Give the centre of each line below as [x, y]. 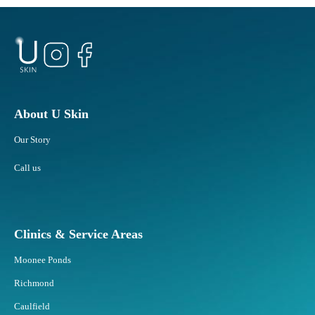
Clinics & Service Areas [78, 234]
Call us [27, 168]
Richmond [34, 283]
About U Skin [51, 114]
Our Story [32, 140]
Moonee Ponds [43, 260]
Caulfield [32, 307]
